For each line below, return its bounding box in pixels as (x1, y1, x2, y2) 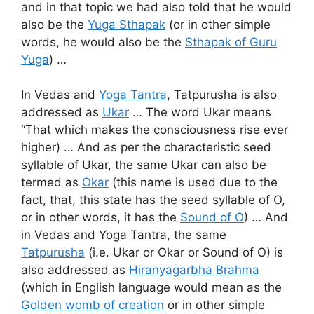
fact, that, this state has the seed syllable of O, (21, 193, 285, 207)
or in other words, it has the (21, 210, 180, 225)
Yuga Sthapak (88, 17, 165, 32)
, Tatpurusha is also (167, 88, 277, 102)
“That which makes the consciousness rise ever (21, 123, 288, 137)
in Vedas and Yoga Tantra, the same (21, 228, 226, 243)
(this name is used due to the (109, 175, 278, 190)
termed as (21, 175, 82, 190)
